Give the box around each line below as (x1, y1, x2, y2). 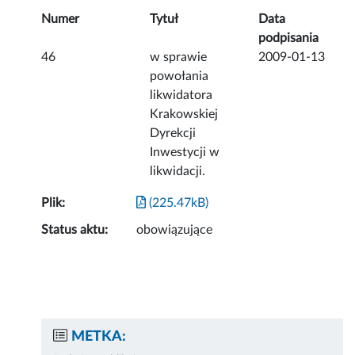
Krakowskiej (150, 108, 219, 121)
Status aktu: (41, 223, 109, 237)
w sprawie (150, 51, 208, 64)
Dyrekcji (150, 127, 197, 140)
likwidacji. (150, 165, 206, 178)
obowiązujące (136, 223, 213, 237)
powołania (150, 70, 209, 83)
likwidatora (150, 89, 213, 102)
